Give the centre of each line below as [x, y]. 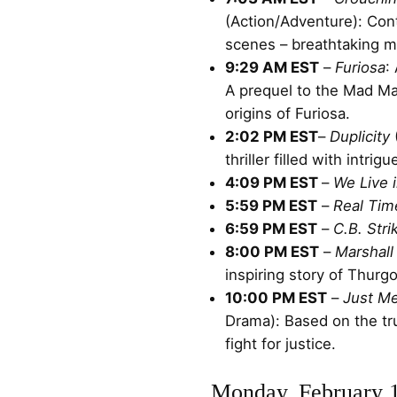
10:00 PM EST [276, 297]
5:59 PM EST [271, 205]
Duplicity [360, 136]
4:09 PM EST [273, 182]
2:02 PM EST [272, 136]
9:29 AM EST [272, 67]
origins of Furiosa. [288, 113]
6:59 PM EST [271, 228]
